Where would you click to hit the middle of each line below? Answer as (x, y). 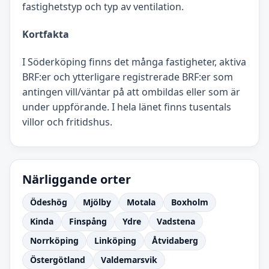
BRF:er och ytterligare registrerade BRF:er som (128, 77)
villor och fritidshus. (67, 122)
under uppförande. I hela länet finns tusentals (127, 107)
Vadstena (176, 222)
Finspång (88, 222)
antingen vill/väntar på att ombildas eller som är (131, 92)
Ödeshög (49, 202)
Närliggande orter (77, 180)
